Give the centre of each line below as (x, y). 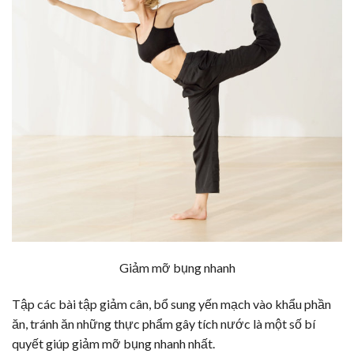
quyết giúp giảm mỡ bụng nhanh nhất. (113, 344)
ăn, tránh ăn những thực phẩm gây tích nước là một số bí (164, 324)
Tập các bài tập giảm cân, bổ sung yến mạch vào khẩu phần (171, 304)
